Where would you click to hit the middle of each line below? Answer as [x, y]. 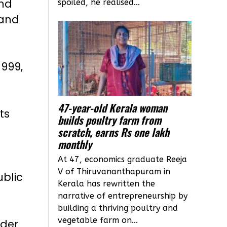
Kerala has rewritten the [107, 184]
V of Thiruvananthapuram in [114, 172]
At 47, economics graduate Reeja [123, 160]
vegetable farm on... [98, 220]
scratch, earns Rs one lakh [114, 132]
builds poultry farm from [110, 120]
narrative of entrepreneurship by [123, 196]
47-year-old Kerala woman [113, 108]
